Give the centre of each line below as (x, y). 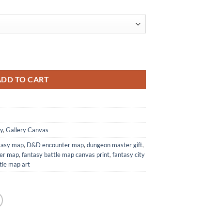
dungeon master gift (115, 145)
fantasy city (129, 154)
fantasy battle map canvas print (66, 154)
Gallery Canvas (27, 130)
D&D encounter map (55, 145)
